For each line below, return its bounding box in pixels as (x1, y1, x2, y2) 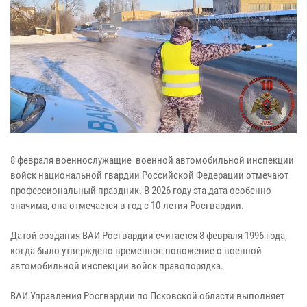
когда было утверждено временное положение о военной (10, 244, 262, 257)
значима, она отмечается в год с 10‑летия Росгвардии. (10, 199, 244, 212)
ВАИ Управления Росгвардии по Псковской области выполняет (10, 289, 284, 302)
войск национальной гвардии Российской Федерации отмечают (10, 169, 288, 182)
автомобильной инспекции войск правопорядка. (10, 259, 223, 272)
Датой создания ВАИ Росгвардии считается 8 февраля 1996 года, (10, 229, 287, 242)
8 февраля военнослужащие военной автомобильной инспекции (10, 153, 294, 167)
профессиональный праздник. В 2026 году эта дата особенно (10, 184, 271, 197)
